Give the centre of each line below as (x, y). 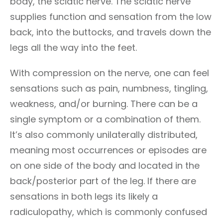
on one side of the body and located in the (105, 166)
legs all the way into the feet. (73, 48)
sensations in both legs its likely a (84, 196)
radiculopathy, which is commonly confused (109, 212)
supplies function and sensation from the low (111, 17)
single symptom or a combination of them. (105, 119)
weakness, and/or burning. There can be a (104, 104)
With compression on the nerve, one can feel (110, 73)
